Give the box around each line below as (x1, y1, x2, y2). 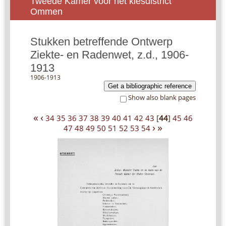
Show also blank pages (128, 93, 196, 102)
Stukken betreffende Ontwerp (30, 35, 173, 48)
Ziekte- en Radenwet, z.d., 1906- (30, 48, 189, 62)
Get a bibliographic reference (108, 82, 192, 90)
